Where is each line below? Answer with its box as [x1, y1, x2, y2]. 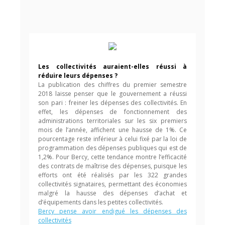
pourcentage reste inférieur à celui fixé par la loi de [38, 135, 187, 143]
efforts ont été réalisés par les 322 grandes [38, 171, 187, 179]
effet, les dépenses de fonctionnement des [38, 107, 187, 116]
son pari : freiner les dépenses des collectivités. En [38, 98, 187, 107]
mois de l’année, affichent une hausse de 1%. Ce [38, 126, 187, 134]
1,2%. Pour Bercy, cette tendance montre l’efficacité [38, 153, 187, 161]
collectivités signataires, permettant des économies [38, 180, 187, 188]
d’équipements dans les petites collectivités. [38, 198, 163, 206]
